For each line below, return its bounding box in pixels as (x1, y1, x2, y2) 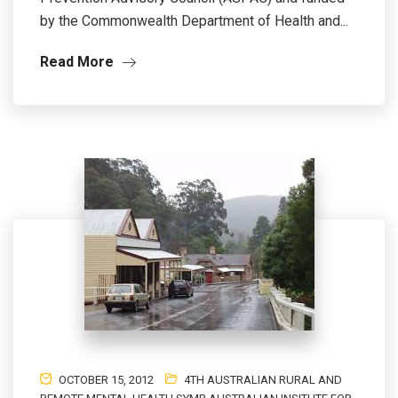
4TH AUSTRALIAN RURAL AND (184, 373, 342, 386)
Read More (40, 53, 117, 70)
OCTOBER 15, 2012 (56, 373, 154, 386)
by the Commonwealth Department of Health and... (40, 12, 348, 29)
